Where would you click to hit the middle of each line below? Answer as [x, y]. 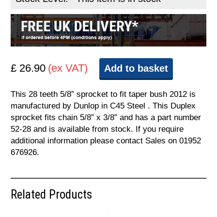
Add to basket [136, 69]
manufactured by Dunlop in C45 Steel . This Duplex [103, 106]
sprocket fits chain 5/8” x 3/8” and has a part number [106, 118]
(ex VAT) [68, 68]
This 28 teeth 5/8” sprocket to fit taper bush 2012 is [103, 94]
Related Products [52, 195]
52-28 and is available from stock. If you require [97, 129]
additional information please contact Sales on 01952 [106, 141]
